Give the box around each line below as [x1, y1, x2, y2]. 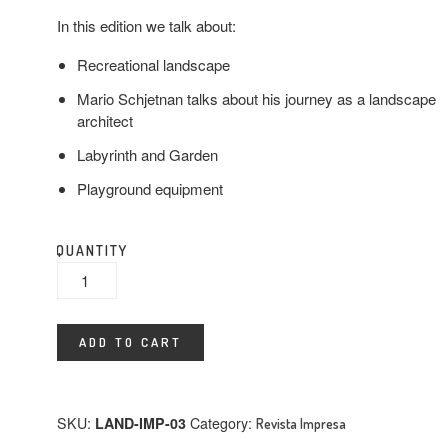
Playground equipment [77, 178, 224, 199]
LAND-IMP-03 [95, 413, 187, 433]
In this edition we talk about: [57, 15, 237, 36]
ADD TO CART [79, 334, 183, 350]
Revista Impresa [256, 415, 347, 432]
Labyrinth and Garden [77, 144, 219, 165]
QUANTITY [56, 242, 129, 259]
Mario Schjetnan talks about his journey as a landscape [77, 88, 437, 109]
